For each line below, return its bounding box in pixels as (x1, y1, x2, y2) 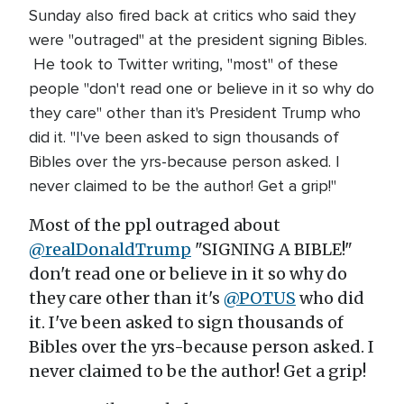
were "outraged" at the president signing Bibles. (29, 30, 367, 50)
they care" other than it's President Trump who (29, 103, 361, 123)
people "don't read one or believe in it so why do (29, 78, 374, 98)
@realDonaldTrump (29, 239, 191, 260)
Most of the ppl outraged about (29, 215, 280, 235)
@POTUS (224, 288, 296, 308)
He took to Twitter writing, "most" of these (29, 54, 338, 74)
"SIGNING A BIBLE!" (191, 239, 353, 260)
